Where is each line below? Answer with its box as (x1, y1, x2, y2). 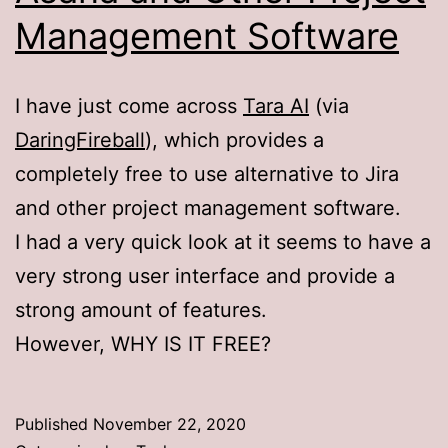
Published (15, 413, 93, 434)
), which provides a (145, 127, 324, 152)
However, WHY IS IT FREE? (15, 331, 271, 356)
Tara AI (243, 93, 309, 118)
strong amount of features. (15, 297, 267, 322)
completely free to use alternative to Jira (15, 161, 399, 186)
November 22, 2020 (93, 413, 246, 434)
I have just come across (15, 93, 243, 118)
